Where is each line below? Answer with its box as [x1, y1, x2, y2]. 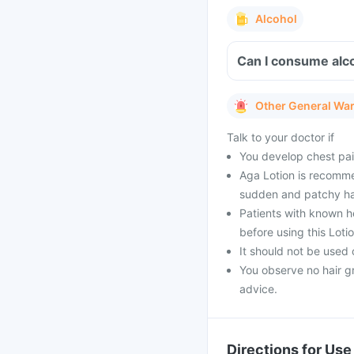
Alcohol [255, 12, 297, 25]
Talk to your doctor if [227, 130, 334, 144]
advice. [239, 282, 277, 296]
